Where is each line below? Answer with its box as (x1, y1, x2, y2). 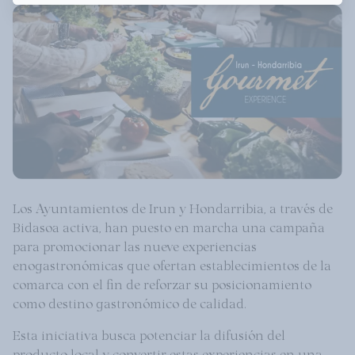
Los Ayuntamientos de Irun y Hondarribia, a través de (13, 197, 333, 217)
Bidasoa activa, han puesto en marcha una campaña (13, 216, 325, 236)
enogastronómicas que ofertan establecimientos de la (13, 254, 331, 274)
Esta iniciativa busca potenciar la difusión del (13, 324, 285, 344)
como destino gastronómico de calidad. (13, 292, 250, 312)
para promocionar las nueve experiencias (13, 235, 257, 255)
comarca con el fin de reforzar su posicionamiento (13, 273, 311, 293)
